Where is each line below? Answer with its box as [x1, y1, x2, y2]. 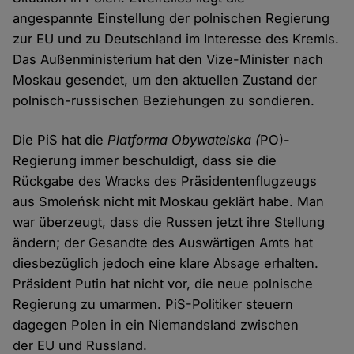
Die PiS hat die [13, 132, 108, 149]
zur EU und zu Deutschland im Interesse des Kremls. [13, 31, 340, 47]
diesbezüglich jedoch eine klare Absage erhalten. [13, 255, 319, 272]
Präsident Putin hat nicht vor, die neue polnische [13, 276, 314, 292]
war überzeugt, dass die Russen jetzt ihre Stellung [13, 214, 326, 231]
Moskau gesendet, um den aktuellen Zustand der [13, 72, 318, 88]
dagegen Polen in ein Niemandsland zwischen [13, 317, 299, 333]
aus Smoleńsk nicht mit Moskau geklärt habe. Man [13, 194, 325, 210]
